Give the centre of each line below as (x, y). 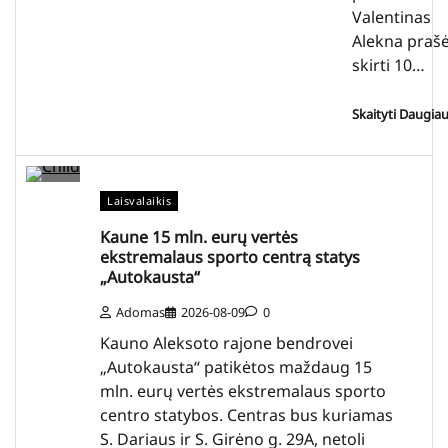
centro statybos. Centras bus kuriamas (246, 415)
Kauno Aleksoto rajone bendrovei (226, 343)
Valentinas (391, 17)
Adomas (140, 312)
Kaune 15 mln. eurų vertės (199, 237)
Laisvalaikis (139, 201)
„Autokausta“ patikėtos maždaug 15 (236, 367)
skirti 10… (388, 65)
